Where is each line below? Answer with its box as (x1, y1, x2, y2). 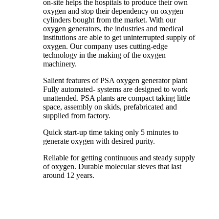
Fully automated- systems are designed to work (43, 85, 188, 94)
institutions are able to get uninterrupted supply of (43, 33, 195, 42)
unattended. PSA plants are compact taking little (43, 94, 190, 103)
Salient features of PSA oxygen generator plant (43, 76, 187, 85)
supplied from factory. (43, 111, 110, 120)
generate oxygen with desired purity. (43, 137, 155, 146)
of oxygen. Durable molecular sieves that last (43, 162, 181, 171)
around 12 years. (43, 171, 94, 180)
